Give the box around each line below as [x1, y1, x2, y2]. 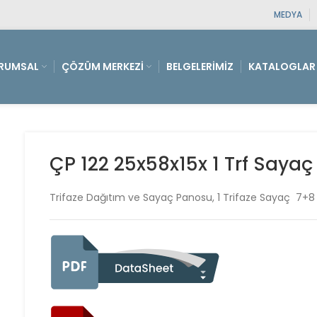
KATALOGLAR [248, 59, 316, 74]
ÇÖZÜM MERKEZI [62, 59, 144, 74]
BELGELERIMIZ [166, 59, 234, 74]
